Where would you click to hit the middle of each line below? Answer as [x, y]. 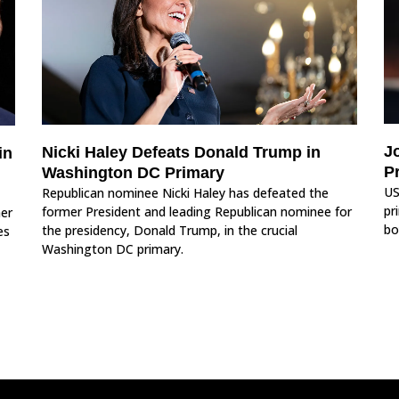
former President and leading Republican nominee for [197, 211]
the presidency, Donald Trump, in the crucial [170, 230]
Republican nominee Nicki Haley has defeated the [186, 192]
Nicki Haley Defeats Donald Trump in [182, 152]
